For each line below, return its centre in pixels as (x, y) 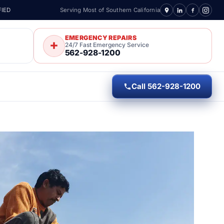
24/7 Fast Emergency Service (107, 45)
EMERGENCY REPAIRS (100, 38)
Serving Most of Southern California (110, 10)
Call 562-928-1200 (166, 86)
